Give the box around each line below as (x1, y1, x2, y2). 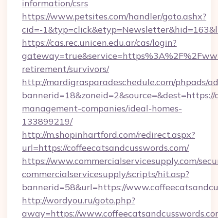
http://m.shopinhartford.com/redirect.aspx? (22, 129, 195, 140)
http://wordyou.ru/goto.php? (22, 195, 135, 206)
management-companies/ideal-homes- (22, 103, 182, 114)
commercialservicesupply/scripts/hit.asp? (22, 168, 189, 180)
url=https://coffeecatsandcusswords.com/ (22, 142, 189, 153)
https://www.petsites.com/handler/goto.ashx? (22, 11, 206, 22)
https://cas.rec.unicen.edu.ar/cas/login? (22, 37, 177, 48)
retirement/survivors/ (22, 63, 109, 74)
